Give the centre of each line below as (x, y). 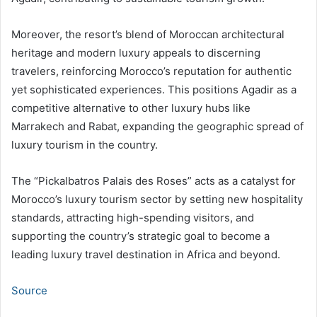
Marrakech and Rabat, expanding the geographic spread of (157, 127)
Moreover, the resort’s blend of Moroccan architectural (148, 35)
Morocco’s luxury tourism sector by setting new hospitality (157, 200)
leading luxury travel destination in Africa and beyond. (146, 255)
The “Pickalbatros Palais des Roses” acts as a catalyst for (154, 181)
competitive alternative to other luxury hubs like (131, 108)
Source (29, 291)
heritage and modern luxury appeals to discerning (136, 53)
